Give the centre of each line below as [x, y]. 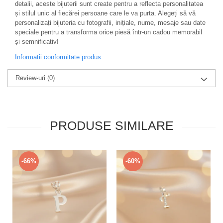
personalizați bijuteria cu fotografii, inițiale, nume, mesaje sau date [110, 23]
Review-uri [31, 78]
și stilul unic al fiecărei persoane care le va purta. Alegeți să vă [105, 13]
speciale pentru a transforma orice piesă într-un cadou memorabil [109, 32]
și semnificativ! [37, 42]
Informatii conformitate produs [58, 57]
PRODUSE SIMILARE [111, 125]
